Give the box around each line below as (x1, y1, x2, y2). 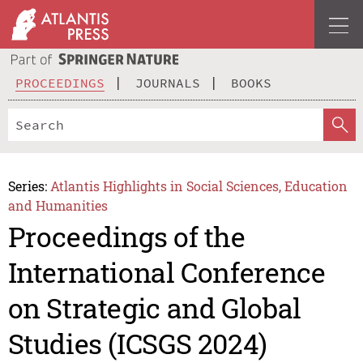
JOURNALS (135, 74, 200, 91)
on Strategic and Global (7, 289, 301, 327)
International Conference (7, 254, 326, 291)
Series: (7, 177, 47, 194)
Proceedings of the (7, 218, 246, 255)
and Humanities (7, 196, 108, 214)
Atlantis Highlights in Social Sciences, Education (50, 177, 348, 194)
